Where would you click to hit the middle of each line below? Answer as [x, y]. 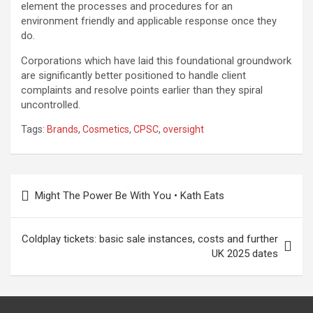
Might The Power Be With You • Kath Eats [130, 196]
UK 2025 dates [245, 254]
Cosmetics [106, 129]
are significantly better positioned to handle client [133, 75]
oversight [183, 129]
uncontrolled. [51, 105]
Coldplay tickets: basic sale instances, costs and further [150, 239]
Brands [63, 129]
